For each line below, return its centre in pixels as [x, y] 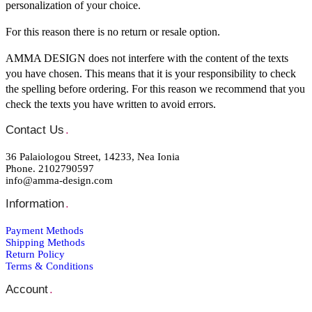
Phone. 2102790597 [50, 168]
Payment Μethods [45, 230]
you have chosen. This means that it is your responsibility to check [151, 73]
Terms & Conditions [49, 266]
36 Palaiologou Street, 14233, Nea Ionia [93, 156]
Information [35, 203]
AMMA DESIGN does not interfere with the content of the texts [147, 58]
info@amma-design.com [59, 180]
